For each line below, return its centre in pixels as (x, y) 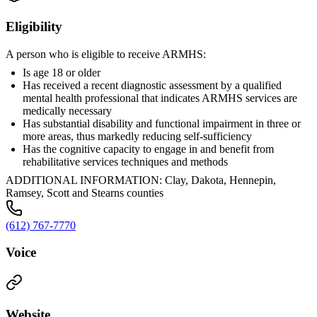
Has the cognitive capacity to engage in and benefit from (148, 149)
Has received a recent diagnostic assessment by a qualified (152, 85)
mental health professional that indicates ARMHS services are (160, 98)
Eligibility (34, 26)
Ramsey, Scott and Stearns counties (85, 192)
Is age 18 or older (62, 72)
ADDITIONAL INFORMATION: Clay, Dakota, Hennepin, (141, 180)
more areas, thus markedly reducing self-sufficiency (137, 136)
